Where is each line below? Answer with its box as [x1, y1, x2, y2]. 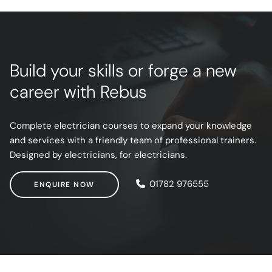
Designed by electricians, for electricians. [10, 148, 187, 161]
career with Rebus [10, 81, 147, 104]
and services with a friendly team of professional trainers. [10, 134, 256, 146]
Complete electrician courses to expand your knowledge [10, 119, 252, 132]
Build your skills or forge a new [10, 59, 237, 83]
